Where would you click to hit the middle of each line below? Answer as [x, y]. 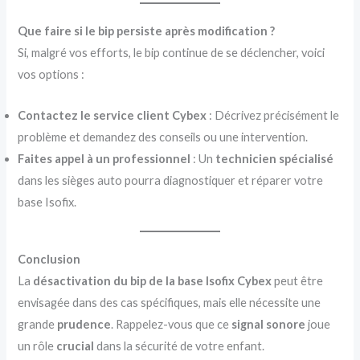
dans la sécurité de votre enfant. [180, 346]
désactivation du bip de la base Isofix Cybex [153, 280]
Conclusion [49, 259]
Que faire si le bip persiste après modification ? [147, 31]
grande [38, 324]
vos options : [51, 75]
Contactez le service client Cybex [112, 115]
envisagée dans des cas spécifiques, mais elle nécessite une [170, 302]
